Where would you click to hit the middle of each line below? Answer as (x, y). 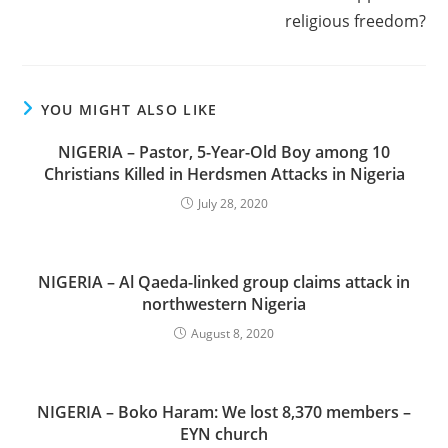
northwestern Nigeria (224, 304)
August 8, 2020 (232, 333)
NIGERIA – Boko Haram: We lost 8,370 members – (224, 412)
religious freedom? (355, 21)
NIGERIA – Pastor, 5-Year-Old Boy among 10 (224, 152)
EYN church (224, 434)
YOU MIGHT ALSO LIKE (129, 109)
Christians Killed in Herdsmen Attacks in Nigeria (224, 174)
